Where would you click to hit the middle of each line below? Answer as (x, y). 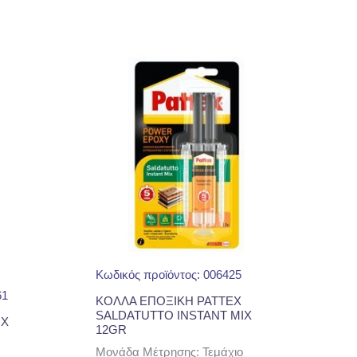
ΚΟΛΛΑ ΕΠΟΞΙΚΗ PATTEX (169, 300)
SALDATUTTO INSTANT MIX (174, 315)
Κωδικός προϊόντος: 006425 (169, 274)
